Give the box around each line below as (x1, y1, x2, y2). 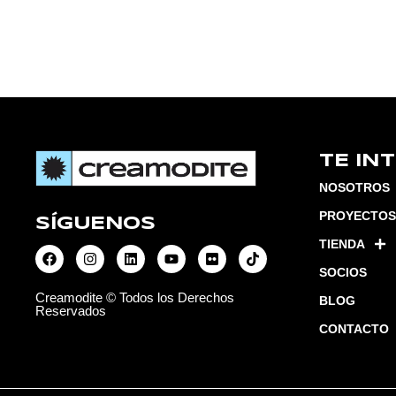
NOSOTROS (319, 180, 390, 195)
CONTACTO (319, 322, 389, 337)
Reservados (35, 303, 106, 319)
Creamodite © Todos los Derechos (35, 290, 234, 306)
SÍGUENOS (35, 216, 155, 233)
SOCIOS (319, 265, 367, 280)
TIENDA (319, 237, 365, 252)
